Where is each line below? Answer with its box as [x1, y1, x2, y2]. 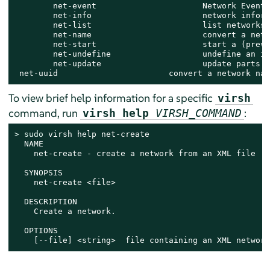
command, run [8, 106, 80, 121]
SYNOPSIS [14, 168, 63, 178]
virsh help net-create [43, 130, 149, 139]
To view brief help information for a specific [8, 91, 215, 105]
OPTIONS [14, 226, 58, 236]
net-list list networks [14, 20, 265, 30]
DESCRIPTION [14, 197, 77, 207]
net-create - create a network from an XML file [14, 149, 256, 159]
